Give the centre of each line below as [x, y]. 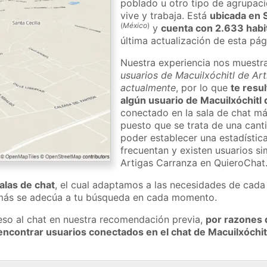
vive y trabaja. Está [165, 15]
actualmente [148, 87]
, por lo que [204, 87]
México [135, 25]
